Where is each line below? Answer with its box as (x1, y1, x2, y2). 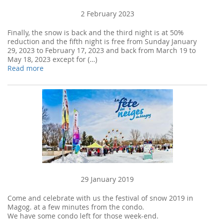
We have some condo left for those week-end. (7, 211, 159, 221)
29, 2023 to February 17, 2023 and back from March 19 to (7, 46, 196, 55)
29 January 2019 (81, 174, 134, 184)
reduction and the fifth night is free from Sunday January (7, 37, 197, 46)
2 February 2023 (80, 9, 134, 18)
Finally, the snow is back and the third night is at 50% (7, 28, 184, 37)
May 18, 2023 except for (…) (7, 55, 97, 64)
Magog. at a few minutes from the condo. (7, 202, 144, 212)
